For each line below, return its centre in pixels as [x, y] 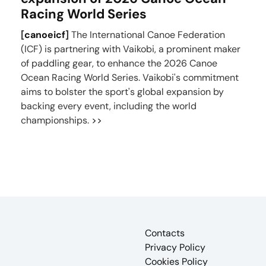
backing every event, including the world [108, 106]
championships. [56, 120]
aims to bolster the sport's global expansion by [122, 92]
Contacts [165, 233]
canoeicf [45, 35]
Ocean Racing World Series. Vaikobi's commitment [129, 77]
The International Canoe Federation [147, 35]
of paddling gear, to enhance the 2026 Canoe [119, 63]
